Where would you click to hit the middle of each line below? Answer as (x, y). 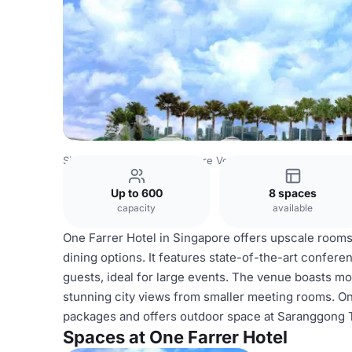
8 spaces (293, 193)
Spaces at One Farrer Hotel (175, 337)
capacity (136, 208)
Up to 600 (136, 193)
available (293, 208)
